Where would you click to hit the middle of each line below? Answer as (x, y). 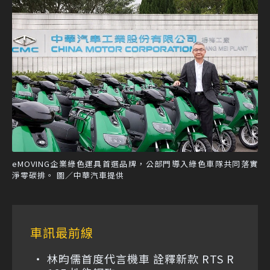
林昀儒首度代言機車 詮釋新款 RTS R (141, 258)
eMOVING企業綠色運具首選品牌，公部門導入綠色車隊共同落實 (135, 163)
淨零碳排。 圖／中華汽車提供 (68, 175)
